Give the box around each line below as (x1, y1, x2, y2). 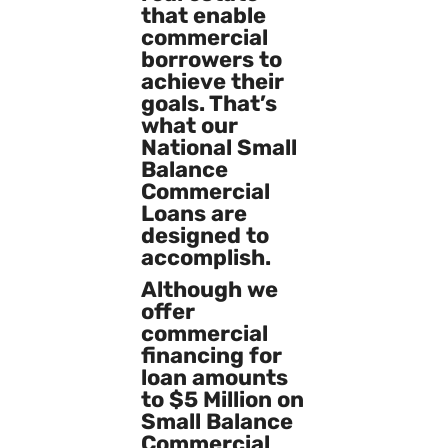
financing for (140, 341, 282, 369)
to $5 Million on (140, 385, 304, 413)
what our (140, 111, 238, 139)
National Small (140, 133, 297, 161)
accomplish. (140, 243, 271, 271)
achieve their (140, 67, 284, 95)
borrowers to (140, 45, 282, 73)
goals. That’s (140, 89, 277, 117)
